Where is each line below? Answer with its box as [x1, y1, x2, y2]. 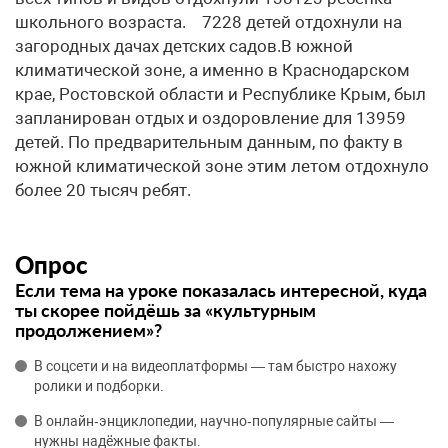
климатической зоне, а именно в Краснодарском [15, 60, 410, 80]
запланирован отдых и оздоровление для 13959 [15, 108, 406, 128]
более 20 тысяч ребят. [15, 180, 191, 200]
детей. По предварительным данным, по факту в [15, 132, 403, 152]
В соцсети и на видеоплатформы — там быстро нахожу [34, 358, 397, 374]
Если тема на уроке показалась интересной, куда [15, 279, 427, 301]
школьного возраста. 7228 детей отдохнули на [15, 12, 402, 32]
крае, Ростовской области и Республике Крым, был [15, 84, 426, 104]
